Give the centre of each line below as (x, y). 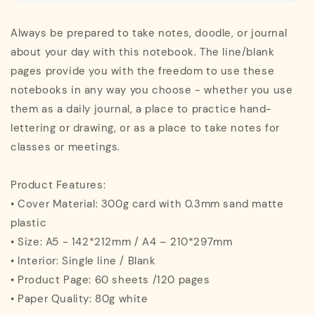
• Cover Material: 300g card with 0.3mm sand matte (147, 204)
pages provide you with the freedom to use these (143, 71)
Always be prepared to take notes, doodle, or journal (149, 33)
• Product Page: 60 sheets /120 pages (110, 279)
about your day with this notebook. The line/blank (143, 52)
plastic (29, 223)
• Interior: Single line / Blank (83, 261)
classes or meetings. (65, 147)
